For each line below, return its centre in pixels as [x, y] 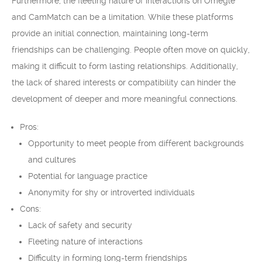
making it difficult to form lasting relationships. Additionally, [125, 66]
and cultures [52, 160]
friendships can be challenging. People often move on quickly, [131, 50]
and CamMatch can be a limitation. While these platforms [123, 17]
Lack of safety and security [80, 225]
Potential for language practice [88, 176]
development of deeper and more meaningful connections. [125, 99]
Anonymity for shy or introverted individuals [111, 192]
